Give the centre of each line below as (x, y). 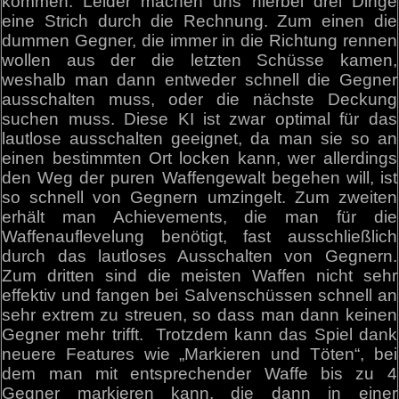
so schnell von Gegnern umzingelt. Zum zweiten (199, 197)
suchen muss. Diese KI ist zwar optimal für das (199, 118)
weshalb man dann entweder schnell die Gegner (199, 79)
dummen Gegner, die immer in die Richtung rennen (199, 40)
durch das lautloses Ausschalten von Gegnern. (199, 256)
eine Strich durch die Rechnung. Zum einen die (199, 20)
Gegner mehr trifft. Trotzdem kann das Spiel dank (199, 334)
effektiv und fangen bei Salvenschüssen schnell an (199, 295)
